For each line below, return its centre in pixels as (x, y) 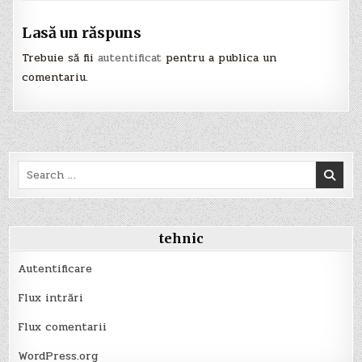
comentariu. (55, 77)
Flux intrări (51, 298)
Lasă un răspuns (82, 32)
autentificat (130, 57)
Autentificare (55, 269)
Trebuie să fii (60, 57)
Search (36, 170)
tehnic (181, 239)
